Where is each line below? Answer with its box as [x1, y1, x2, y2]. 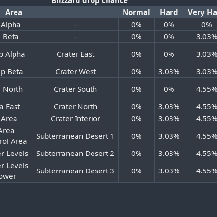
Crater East [56, 49, 94, 59]
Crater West [55, 66, 96, 77]
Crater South [54, 84, 97, 94]
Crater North [53, 101, 97, 111]
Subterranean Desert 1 [36, 131, 115, 141]
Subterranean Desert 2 [36, 148, 115, 158]
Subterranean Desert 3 [36, 166, 115, 176]
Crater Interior [50, 113, 100, 124]
